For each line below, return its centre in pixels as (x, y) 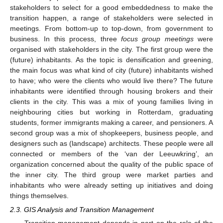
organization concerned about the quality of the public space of (111, 164)
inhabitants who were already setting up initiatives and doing (111, 185)
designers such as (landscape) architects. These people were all (111, 143)
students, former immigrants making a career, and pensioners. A (111, 122)
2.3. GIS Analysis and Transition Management (82, 209)
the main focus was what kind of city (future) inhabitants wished (111, 70)
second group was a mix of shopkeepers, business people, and (111, 133)
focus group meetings (157, 39)
